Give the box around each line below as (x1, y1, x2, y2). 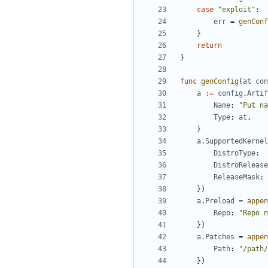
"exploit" (218, 5, 255, 14)
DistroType (214, 149, 255, 158)
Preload (205, 197, 234, 206)
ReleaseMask (214, 173, 260, 182)
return (197, 41, 222, 50)
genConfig (201, 77, 239, 86)
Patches (205, 233, 234, 242)
